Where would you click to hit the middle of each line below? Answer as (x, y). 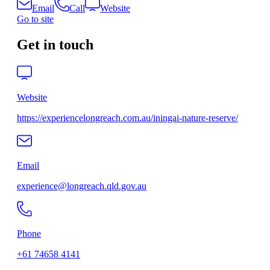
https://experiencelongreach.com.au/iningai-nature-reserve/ (127, 118)
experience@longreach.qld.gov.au (82, 186)
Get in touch (55, 45)
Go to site (35, 19)
